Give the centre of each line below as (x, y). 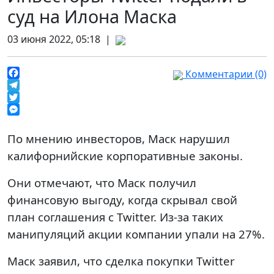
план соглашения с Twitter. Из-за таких (115, 217)
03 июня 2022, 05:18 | (61, 39)
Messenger (33, 122)
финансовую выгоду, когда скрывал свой (122, 200)
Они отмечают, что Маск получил (102, 183)
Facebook (30, 85)
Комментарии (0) (225, 74)
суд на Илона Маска (92, 16)
